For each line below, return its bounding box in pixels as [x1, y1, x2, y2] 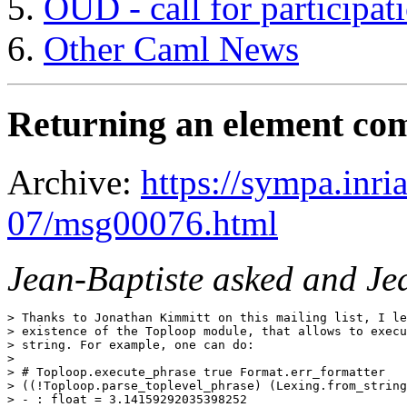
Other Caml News [44, 29, 299, 68]
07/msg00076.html [7, 203, 278, 243]
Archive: [7, 163, 141, 203]
